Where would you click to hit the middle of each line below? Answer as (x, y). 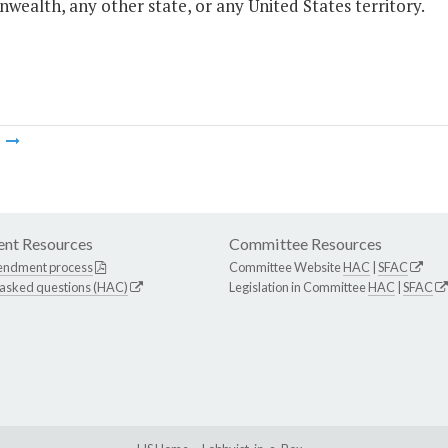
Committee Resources (305, 244)
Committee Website (286, 267)
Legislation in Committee (298, 287)
